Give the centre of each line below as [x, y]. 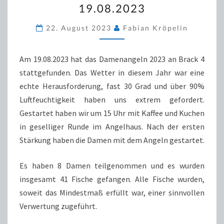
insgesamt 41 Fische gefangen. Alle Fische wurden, [112, 179]
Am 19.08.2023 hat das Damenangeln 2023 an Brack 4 [112, 59]
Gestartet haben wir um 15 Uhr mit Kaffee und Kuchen [112, 113]
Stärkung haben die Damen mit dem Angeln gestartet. [112, 140]
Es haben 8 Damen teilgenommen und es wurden [112, 165]
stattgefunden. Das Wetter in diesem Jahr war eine [112, 72]
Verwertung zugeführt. [58, 206]
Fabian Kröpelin [155, 28]
